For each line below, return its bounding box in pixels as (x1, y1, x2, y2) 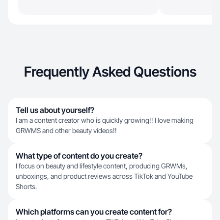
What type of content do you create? (16, 151, 142, 161)
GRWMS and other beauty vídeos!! (16, 126, 117, 135)
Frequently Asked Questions (24, 63, 196, 80)
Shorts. (16, 182, 37, 191)
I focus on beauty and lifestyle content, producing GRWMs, (16, 162, 188, 170)
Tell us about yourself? (16, 105, 94, 115)
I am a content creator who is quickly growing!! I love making (16, 116, 193, 124)
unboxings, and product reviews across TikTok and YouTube (16, 172, 192, 180)
